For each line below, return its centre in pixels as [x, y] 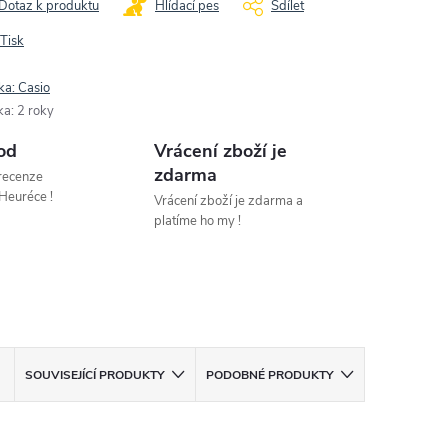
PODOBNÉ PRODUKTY [270, 374]
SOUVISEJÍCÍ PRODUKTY [95, 374]
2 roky [35, 110]
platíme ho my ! [198, 220]
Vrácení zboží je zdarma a [229, 200]
